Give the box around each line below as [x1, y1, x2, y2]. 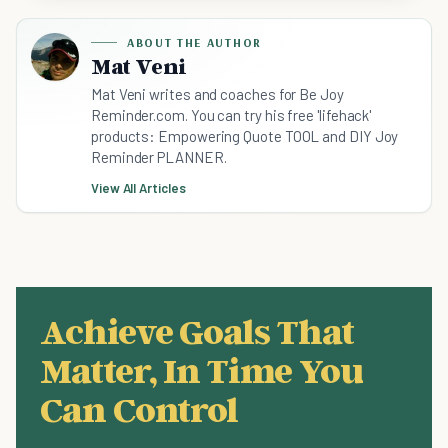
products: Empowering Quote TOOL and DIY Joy [91, 127, 399, 145]
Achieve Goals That [40, 309, 354, 352]
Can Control [40, 387, 239, 430]
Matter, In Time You [40, 348, 363, 391]
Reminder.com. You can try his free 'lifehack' [91, 106, 372, 124]
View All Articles [91, 180, 186, 196]
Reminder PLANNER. [91, 148, 227, 166]
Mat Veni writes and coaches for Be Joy [91, 85, 344, 103]
